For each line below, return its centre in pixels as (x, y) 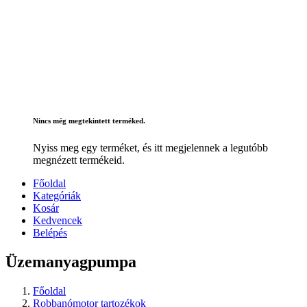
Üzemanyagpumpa (71, 262)
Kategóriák (57, 196)
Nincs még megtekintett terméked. (89, 121)
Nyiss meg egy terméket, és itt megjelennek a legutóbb (150, 148)
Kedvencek (58, 221)
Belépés (50, 233)
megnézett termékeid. (79, 160)
